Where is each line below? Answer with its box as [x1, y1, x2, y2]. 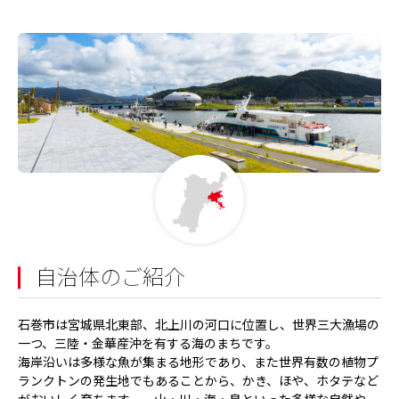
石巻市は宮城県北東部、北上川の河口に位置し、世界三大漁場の [18, 317, 379, 332]
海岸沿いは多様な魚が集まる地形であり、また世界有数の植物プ [18, 354, 379, 370]
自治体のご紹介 [36, 265, 185, 290]
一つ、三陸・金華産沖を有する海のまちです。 [18, 336, 278, 351]
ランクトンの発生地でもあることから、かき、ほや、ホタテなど [18, 373, 379, 388]
